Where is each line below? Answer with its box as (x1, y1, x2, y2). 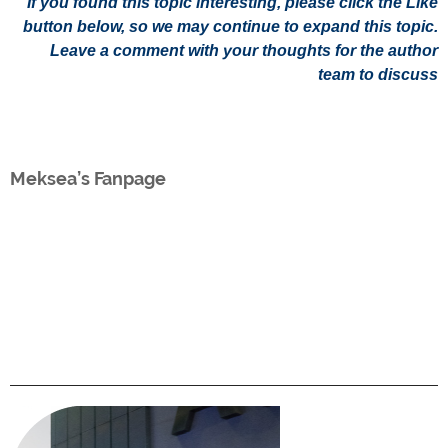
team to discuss (318, 64, 438, 84)
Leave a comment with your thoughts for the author (50, 40, 438, 60)
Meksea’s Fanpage (10, 167, 166, 189)
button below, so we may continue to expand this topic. (23, 16, 438, 36)
